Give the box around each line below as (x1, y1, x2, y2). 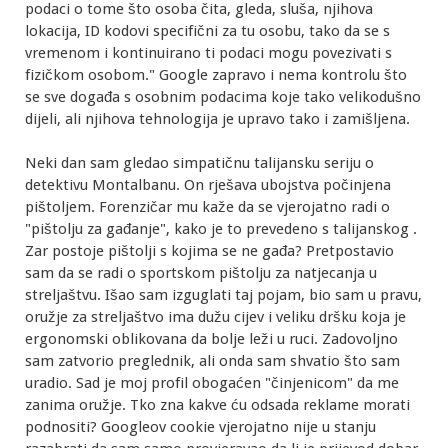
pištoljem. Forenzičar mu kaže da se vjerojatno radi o (25, 198, 390, 217)
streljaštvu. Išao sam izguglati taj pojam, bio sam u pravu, (25, 286, 422, 305)
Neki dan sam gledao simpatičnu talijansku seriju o (25, 154, 374, 173)
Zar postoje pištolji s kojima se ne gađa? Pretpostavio (25, 242, 394, 261)
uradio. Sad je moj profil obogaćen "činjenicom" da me (25, 374, 399, 393)
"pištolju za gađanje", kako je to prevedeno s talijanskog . (25, 220, 417, 239)
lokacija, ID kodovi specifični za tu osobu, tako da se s (25, 22, 390, 41)
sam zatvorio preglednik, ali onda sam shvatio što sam (25, 352, 400, 371)
